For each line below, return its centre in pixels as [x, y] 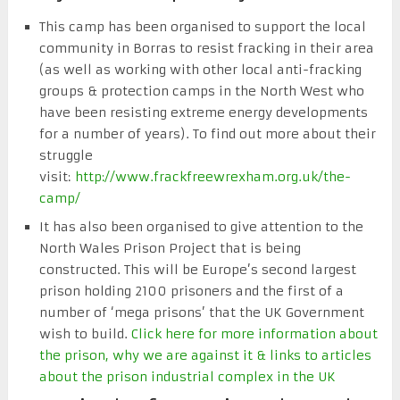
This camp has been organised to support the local [203, 26]
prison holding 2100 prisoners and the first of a [192, 291]
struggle [67, 155]
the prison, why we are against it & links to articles [206, 355]
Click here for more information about [255, 333]
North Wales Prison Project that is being [171, 248]
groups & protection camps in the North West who [202, 91]
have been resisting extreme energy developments [204, 112]
